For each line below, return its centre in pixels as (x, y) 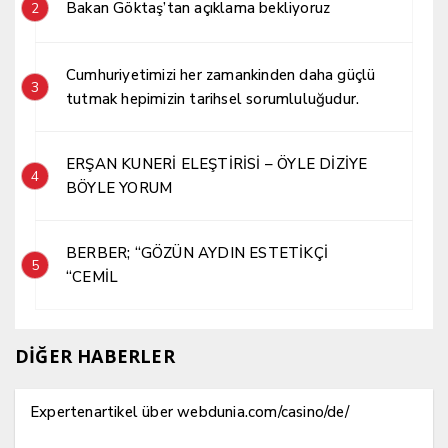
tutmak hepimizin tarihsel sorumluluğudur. (213, 98)
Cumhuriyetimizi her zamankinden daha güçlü (221, 74)
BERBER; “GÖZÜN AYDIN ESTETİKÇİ (100, 252)
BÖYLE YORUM (119, 187)
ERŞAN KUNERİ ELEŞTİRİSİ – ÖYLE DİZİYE (217, 163)
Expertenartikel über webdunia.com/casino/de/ (189, 411)
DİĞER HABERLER (95, 355)
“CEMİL (92, 276)
